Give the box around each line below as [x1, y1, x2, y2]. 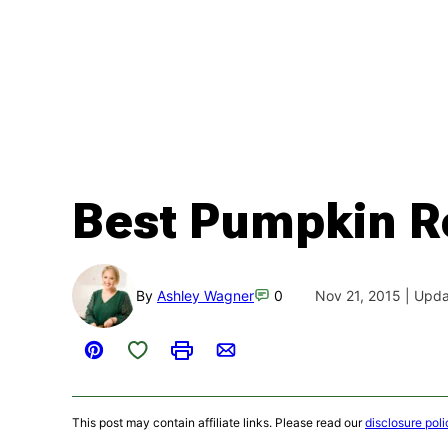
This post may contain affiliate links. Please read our [72, 414, 365, 430]
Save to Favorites [136, 336, 221, 360]
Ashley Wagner [157, 286, 254, 304]
